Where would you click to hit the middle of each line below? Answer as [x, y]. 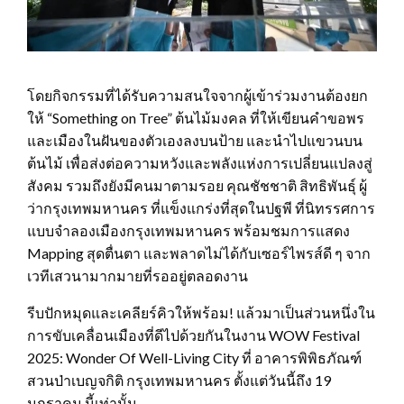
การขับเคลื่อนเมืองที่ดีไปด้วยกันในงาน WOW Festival [193, 335]
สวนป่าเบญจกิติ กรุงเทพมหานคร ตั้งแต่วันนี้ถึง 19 [179, 381]
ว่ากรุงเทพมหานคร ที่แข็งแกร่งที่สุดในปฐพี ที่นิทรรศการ [201, 208]
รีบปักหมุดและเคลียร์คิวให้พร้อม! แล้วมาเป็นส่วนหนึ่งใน [201, 313]
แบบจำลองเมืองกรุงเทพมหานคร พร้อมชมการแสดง [188, 231]
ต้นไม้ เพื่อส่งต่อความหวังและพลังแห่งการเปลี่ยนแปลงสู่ [200, 163]
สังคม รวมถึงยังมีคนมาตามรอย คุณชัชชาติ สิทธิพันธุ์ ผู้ [197, 186]
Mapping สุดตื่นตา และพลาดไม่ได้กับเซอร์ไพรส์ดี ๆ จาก [199, 253]
